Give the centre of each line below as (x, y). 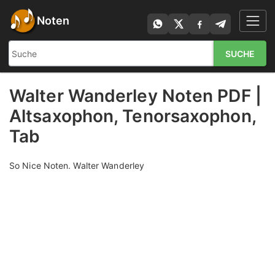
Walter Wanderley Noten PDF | (135, 96)
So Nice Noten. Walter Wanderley (77, 165)
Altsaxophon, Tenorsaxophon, (133, 116)
